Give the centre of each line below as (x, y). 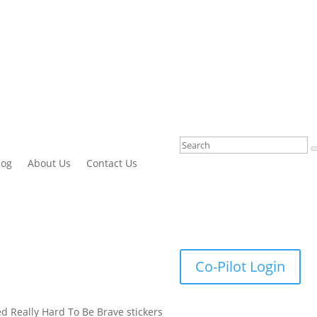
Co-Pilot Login (240, 266)
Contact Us (112, 163)
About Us (50, 163)
